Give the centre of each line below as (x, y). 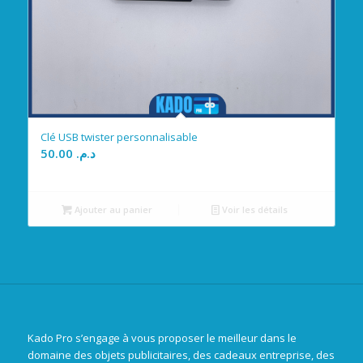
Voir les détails (254, 209)
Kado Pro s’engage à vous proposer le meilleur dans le (162, 337)
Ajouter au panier (113, 209)
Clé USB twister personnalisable (119, 137)
